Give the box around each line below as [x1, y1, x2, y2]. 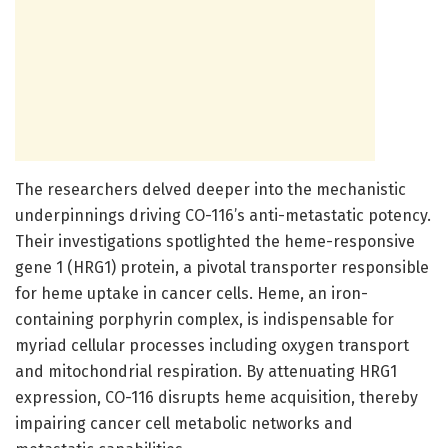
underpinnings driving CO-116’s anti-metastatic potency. [15, 205, 431, 225]
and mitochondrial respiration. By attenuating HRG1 [15, 361, 397, 381]
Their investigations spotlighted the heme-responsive [15, 231, 415, 251]
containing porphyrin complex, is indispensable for [15, 309, 394, 329]
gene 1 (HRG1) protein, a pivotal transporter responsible [15, 257, 429, 277]
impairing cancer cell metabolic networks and [15, 413, 353, 433]
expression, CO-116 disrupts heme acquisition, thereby [15, 387, 418, 407]
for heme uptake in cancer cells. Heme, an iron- [15, 283, 368, 303]
